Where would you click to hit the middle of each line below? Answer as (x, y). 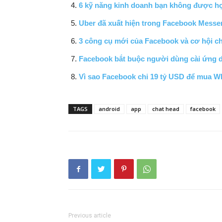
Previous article (90, 216)
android (109, 109)
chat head (166, 109)
